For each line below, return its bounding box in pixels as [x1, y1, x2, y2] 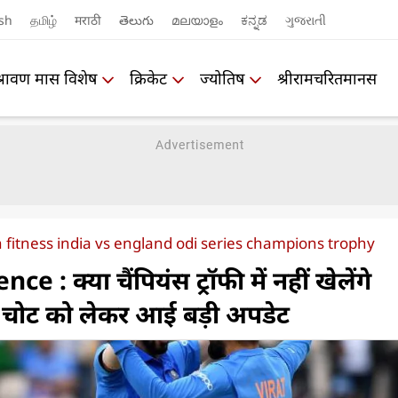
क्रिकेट [130, 67, 167, 89]
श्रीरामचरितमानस [277, 67, 377, 89]
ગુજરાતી [284, 11, 326, 28]
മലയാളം [171, 11, 223, 28]
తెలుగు [118, 11, 154, 28]
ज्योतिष [200, 67, 244, 89]
